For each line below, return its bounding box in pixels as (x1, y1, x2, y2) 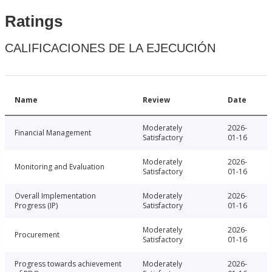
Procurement (15, 229, 59, 240)
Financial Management (15, 127, 91, 138)
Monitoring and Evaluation (15, 161, 104, 172)
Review (143, 95, 170, 106)
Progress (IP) (15, 200, 58, 211)
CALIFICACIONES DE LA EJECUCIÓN (5, 41, 216, 55)
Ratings (5, 12, 63, 31)
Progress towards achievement (15, 259, 121, 270)
